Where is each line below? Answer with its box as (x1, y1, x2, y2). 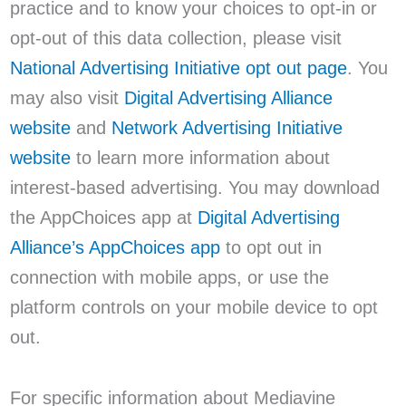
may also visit (9, 88, 124, 109)
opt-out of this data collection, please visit (9, 28, 342, 49)
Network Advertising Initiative (111, 118, 343, 139)
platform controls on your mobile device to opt (9, 297, 378, 318)
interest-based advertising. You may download (9, 178, 380, 198)
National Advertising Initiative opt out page (9, 58, 347, 79)
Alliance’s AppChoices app (9, 237, 220, 258)
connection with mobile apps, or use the (9, 267, 329, 288)
